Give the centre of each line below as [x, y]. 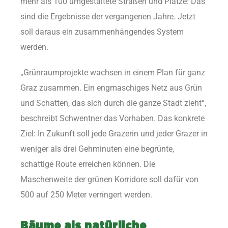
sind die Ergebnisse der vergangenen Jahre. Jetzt [108, 17]
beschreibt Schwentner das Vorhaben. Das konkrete [112, 119]
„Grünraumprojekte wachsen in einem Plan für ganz [113, 73]
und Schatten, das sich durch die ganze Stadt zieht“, [113, 103]
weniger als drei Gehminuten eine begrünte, [97, 149]
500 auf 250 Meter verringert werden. [86, 195]
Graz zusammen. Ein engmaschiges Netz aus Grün [111, 88]
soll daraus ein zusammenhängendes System [102, 32]
